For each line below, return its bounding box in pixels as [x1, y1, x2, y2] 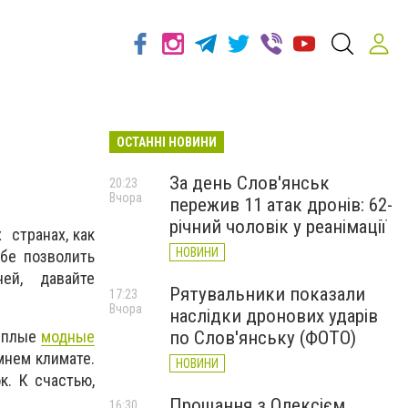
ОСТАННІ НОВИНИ [117, 135, 217, 149]
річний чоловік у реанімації [169, 216, 386, 238]
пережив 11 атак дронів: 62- [169, 194, 393, 216]
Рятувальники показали [169, 283, 365, 305]
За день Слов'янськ [169, 172, 330, 194]
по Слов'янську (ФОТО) [169, 327, 356, 349]
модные [41, 327, 95, 347]
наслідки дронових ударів [169, 305, 378, 327]
